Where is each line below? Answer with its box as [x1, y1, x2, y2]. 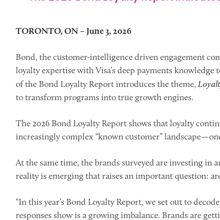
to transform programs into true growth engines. [16, 92, 193, 103]
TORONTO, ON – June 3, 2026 [16, 26, 131, 36]
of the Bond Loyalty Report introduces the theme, [16, 79, 198, 89]
